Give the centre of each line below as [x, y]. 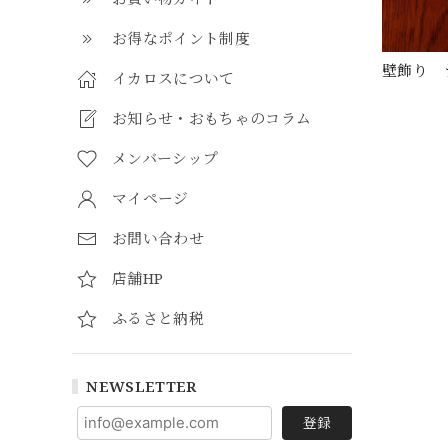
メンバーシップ [165, 158]
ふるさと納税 [158, 318]
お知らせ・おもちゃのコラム [212, 118]
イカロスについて [173, 78]
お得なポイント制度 [181, 38]
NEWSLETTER [141, 386]
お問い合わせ [158, 238]
